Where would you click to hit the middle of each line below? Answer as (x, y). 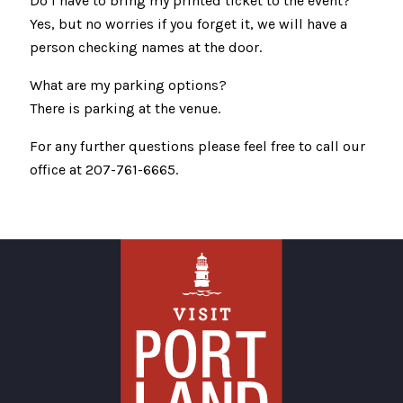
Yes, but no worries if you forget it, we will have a (188, 23)
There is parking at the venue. (125, 108)
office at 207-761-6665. (104, 169)
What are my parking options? (128, 85)
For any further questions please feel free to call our (197, 146)
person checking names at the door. (146, 47)
